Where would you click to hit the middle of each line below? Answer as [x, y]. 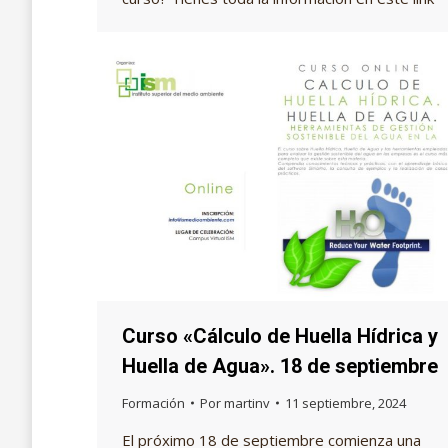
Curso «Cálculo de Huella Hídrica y [280, 335]
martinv [247, 402]
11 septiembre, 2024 [345, 402]
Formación [153, 402]
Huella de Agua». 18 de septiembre [280, 365]
